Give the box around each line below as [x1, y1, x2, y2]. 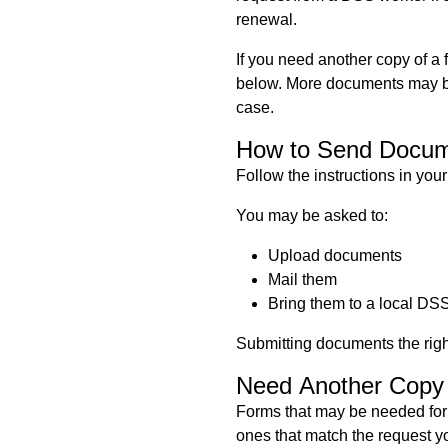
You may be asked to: [236, 206, 388, 224]
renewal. [236, 10, 297, 28]
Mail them [268, 270, 337, 288]
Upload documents [268, 246, 402, 264]
